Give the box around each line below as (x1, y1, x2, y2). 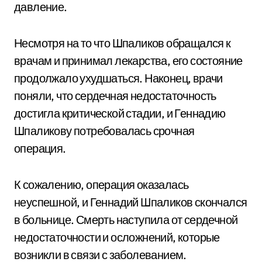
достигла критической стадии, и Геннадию (14, 106, 226, 120)
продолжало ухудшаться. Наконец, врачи (14, 71, 223, 85)
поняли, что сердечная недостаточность (14, 88, 216, 103)
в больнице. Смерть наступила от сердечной (14, 212, 238, 227)
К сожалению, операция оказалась (14, 177, 189, 192)
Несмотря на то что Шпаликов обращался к (14, 36, 231, 50)
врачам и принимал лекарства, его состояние (14, 53, 243, 68)
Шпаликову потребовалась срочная (14, 123, 195, 138)
